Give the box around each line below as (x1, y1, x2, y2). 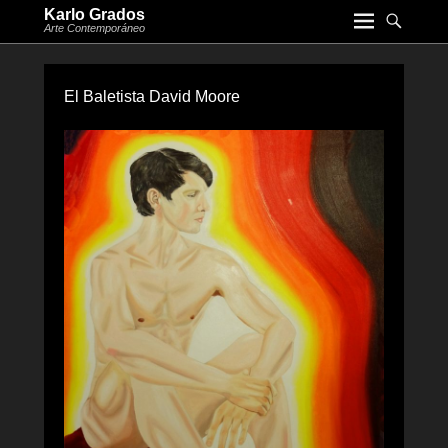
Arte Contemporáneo (44, 22, 145, 34)
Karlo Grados (44, 6, 145, 23)
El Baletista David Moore (64, 88, 240, 105)
